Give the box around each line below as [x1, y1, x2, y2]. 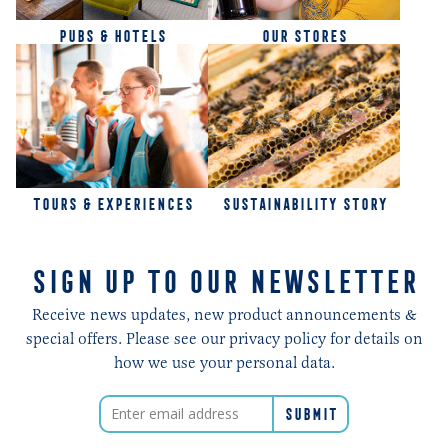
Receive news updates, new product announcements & [31, 304, 417, 324]
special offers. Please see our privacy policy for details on [25, 328, 423, 348]
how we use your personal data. [113, 352, 335, 372]
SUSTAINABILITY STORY [221, 194, 387, 213]
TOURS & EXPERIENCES [31, 194, 193, 213]
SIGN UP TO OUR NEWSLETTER [30, 264, 418, 299]
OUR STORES [261, 27, 347, 46]
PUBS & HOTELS [58, 27, 166, 46]
